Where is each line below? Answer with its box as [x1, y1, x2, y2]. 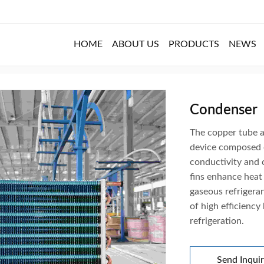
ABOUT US [112, 39, 159, 49]
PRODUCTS [169, 39, 219, 49]
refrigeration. [190, 216, 244, 226]
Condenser [190, 103, 258, 117]
